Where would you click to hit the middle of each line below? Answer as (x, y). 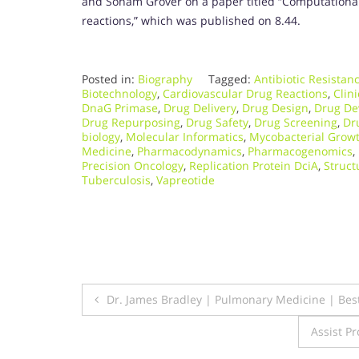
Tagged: (231, 79)
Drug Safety (217, 122)
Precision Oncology (133, 165)
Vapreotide (186, 179)
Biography (165, 79)
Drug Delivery (200, 107)
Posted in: (110, 79)
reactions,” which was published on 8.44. (191, 20)
